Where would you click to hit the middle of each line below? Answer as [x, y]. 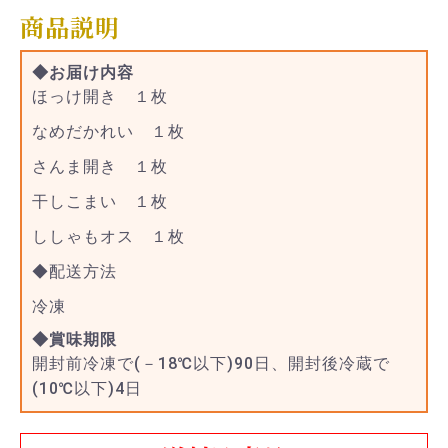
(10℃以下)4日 [87, 389]
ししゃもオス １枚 [108, 237]
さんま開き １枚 [100, 167]
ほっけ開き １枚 [100, 97]
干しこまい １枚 [100, 202]
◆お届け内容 [83, 73]
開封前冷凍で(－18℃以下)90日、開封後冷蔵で [211, 364]
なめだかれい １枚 [108, 132]
